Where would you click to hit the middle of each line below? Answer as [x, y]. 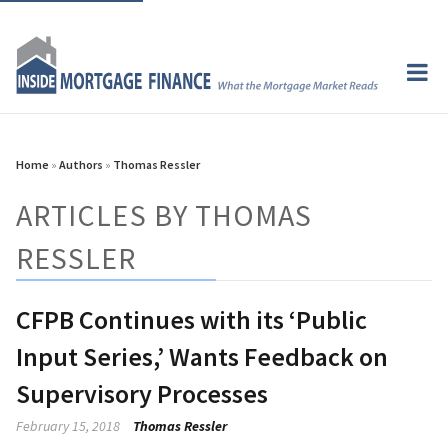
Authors [81, 164]
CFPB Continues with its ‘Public [191, 319]
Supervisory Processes [142, 393]
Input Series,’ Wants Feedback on [202, 356]
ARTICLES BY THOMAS [164, 214]
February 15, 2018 [68, 425]
